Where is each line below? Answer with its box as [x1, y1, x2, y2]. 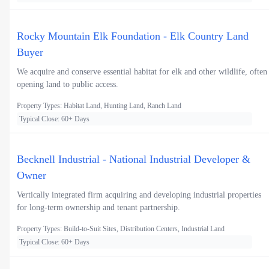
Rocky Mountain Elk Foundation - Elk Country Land [17, 30, 249, 43]
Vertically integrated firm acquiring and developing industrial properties [17, 190, 261, 200]
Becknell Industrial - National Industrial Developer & [17, 153, 250, 166]
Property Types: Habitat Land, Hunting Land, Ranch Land [17, 101, 181, 110]
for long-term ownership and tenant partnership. [17, 203, 180, 213]
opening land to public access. [17, 80, 118, 89]
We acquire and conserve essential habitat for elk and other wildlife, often [17, 67, 267, 77]
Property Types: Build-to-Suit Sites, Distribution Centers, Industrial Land [17, 225, 225, 234]
